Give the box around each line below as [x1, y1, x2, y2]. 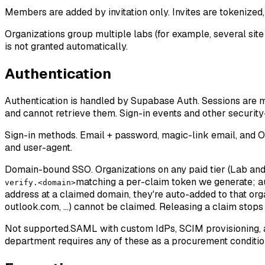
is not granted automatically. [5, 40, 128, 53]
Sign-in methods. [5, 129, 77, 142]
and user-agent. [5, 141, 72, 154]
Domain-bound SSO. [5, 163, 93, 176]
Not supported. [5, 222, 70, 235]
